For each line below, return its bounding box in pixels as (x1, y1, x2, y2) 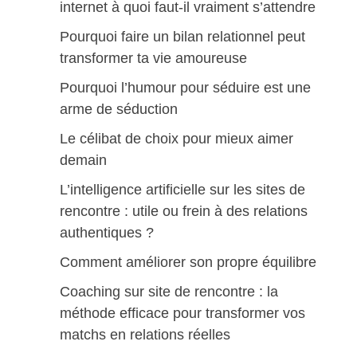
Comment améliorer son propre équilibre (59, 254, 316, 270)
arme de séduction (59, 101, 178, 117)
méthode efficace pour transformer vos (59, 305, 305, 321)
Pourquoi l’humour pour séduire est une (59, 80, 311, 96)
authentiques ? (59, 225, 154, 241)
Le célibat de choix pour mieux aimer (59, 131, 293, 147)
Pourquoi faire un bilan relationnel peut (59, 29, 305, 45)
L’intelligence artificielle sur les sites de (59, 182, 305, 198)
